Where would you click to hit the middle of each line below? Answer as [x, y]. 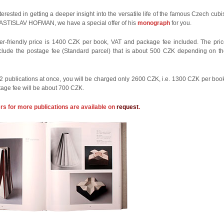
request [127, 107]
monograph [154, 23]
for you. [181, 23]
